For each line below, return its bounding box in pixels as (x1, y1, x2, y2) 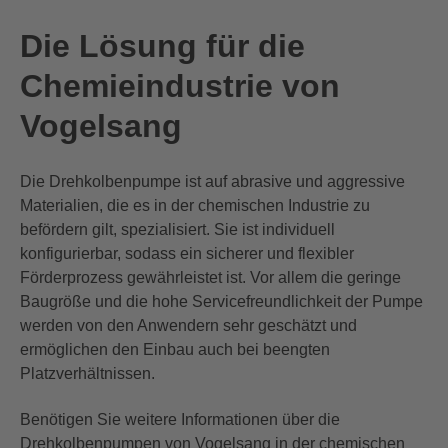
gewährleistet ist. (127, 268, 250, 286)
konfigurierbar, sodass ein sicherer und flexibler (20, 244, 354, 262)
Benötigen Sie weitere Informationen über (20, 411, 318, 429)
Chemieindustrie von (20, 67, 340, 104)
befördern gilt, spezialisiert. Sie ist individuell (20, 220, 335, 238)
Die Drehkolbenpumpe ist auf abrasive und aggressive (20, 172, 405, 190)
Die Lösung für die (20, 27, 305, 64)
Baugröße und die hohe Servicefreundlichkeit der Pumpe (20, 292, 423, 310)
